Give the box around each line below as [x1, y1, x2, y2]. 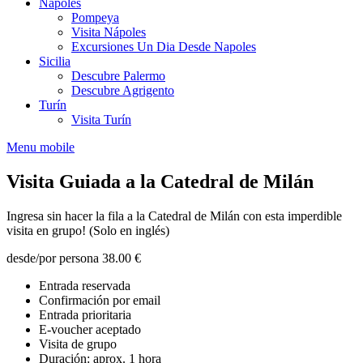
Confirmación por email [39, 293, 160, 307]
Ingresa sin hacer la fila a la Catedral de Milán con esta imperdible [6, 208, 342, 223]
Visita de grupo [39, 336, 117, 351]
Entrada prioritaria [39, 307, 131, 322]
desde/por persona [6, 250, 102, 265]
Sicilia [39, 54, 70, 68]
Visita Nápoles [71, 25, 146, 39]
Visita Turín [71, 113, 131, 126]
